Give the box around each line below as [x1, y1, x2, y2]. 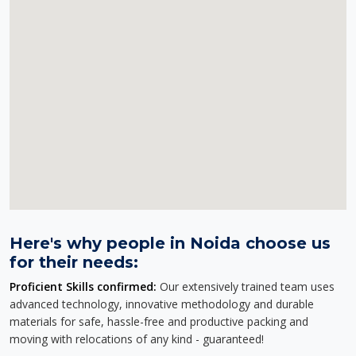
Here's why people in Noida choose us [10, 234, 331, 253]
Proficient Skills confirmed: [10, 279, 157, 294]
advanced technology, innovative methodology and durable [10, 296, 314, 311]
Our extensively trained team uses [157, 279, 335, 294]
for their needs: [10, 253, 138, 272]
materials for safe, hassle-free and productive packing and [10, 314, 308, 329]
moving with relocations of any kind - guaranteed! [10, 331, 264, 346]
